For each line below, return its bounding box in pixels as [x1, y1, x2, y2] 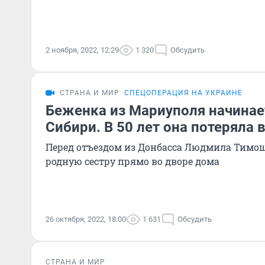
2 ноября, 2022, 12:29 [46, 46, 119, 54]
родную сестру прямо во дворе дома [46, 155, 219, 167]
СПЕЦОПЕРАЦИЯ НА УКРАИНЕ [124, 89, 243, 97]
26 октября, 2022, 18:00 [46, 215, 126, 224]
